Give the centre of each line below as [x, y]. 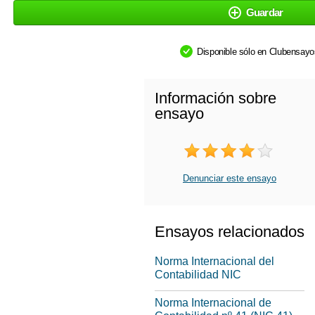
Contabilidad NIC [198, 275]
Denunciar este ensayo [230, 178]
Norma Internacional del [214, 261]
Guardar [264, 12]
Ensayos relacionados [230, 232]
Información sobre [216, 98]
